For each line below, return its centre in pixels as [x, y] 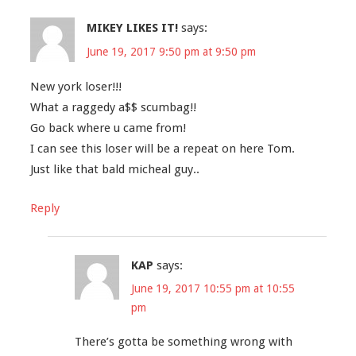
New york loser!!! [75, 87]
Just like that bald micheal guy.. [114, 170]
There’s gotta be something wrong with [183, 342]
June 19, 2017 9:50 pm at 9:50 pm [171, 51]
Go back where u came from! [108, 128]
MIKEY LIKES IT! [132, 28]
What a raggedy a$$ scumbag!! [113, 108]
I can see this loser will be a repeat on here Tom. [162, 149]
